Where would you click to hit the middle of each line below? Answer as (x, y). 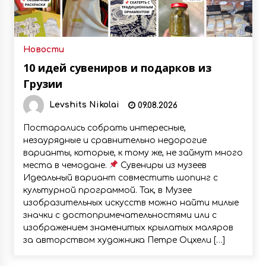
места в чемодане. (66, 165)
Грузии (42, 84)
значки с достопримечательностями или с (120, 215)
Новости (43, 50)
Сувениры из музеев (163, 165)
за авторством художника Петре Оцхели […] (124, 240)
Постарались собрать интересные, (104, 128)
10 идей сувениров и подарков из (117, 68)
